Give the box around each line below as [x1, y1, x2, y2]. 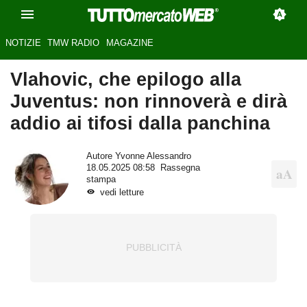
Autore [86, 151, 115, 162]
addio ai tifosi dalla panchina [10, 112, 270, 134]
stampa [86, 175, 116, 185]
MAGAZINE [106, 38, 153, 49]
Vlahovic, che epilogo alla [10, 69, 241, 90]
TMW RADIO [47, 38, 100, 49]
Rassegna [160, 163, 200, 173]
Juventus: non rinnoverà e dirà [10, 90, 287, 112]
